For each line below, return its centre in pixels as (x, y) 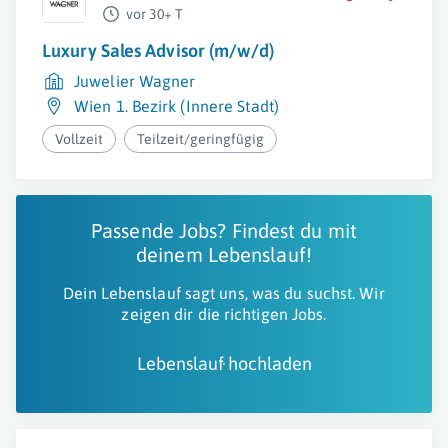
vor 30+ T (154, 14)
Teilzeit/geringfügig (201, 139)
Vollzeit (79, 139)
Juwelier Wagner (135, 81)
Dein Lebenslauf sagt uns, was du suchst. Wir (224, 293)
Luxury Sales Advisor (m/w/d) (158, 50)
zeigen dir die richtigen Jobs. (224, 314)
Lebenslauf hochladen (224, 363)
